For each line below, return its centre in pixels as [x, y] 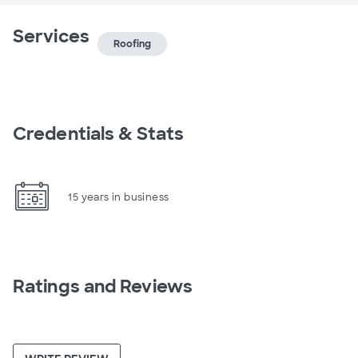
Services [51, 36]
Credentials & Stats [98, 134]
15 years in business [119, 197]
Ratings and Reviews [103, 286]
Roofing [132, 44]
